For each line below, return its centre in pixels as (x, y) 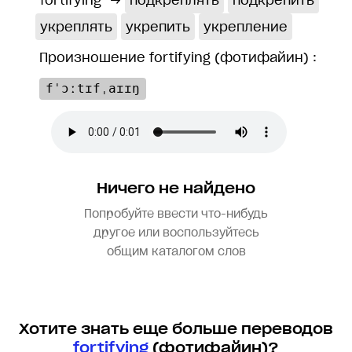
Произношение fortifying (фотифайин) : (178, 58)
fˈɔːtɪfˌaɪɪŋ (93, 89)
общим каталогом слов (176, 252)
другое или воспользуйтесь (176, 233)
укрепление (246, 27)
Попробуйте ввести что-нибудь (176, 214)
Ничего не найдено (176, 189)
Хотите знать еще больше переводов (176, 329)
